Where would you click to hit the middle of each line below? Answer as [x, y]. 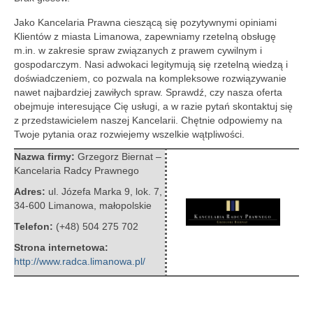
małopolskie [125, 205]
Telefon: [35, 226]
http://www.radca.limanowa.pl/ [80, 261]
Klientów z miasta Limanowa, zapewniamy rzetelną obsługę [145, 36]
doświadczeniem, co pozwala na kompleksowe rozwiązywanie [150, 78]
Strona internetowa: [61, 247]
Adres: [31, 191]
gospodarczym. [48, 64]
